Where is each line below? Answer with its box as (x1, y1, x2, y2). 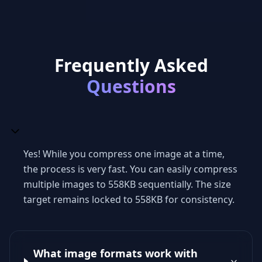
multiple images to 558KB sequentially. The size (23, 178, 231, 191)
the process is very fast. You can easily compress (23, 163, 237, 175)
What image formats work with (33, 246, 198, 260)
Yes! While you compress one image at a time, (23, 147, 225, 160)
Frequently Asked (54, 53, 208, 77)
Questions (86, 74, 176, 98)
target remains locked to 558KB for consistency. (23, 193, 235, 206)
